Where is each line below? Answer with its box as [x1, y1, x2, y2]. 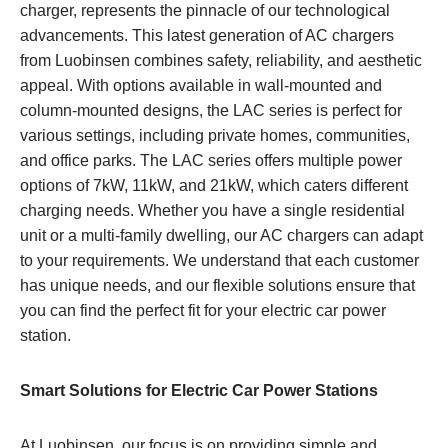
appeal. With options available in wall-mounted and [20, 76, 382, 94]
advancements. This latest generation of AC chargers [20, 26, 394, 44]
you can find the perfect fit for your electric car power [20, 301, 386, 319]
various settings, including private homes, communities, [20, 126, 410, 144]
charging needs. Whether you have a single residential [20, 201, 405, 219]
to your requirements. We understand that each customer [20, 251, 419, 269]
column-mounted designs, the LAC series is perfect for [20, 101, 402, 119]
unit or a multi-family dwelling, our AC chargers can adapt [20, 226, 423, 244]
